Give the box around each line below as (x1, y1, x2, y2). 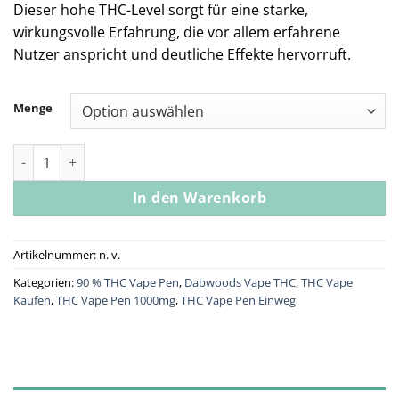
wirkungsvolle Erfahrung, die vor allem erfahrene (13, 21, 340, 42)
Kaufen (13, 292, 51, 309)
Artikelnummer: (13, 247, 99, 264)
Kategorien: (13, 274, 77, 291)
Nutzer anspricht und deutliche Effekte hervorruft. (13, 44, 351, 64)
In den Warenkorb (132, 187, 267, 208)
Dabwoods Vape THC (184, 274, 296, 291)
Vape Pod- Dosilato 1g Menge (12, 145, 191, 163)
